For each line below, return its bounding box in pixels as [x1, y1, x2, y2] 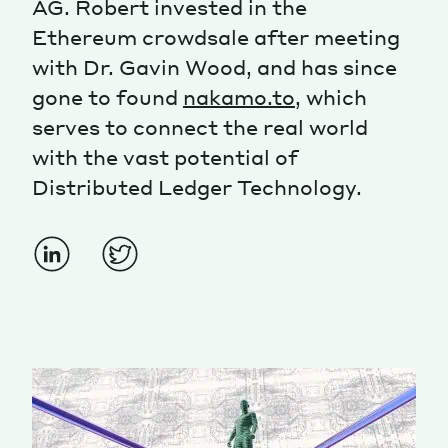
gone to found [32, 84, 183, 111]
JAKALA [319, 193, 382, 211]
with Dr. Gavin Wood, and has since [32, 54, 397, 81]
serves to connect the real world [32, 114, 368, 141]
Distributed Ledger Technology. [32, 174, 362, 201]
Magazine [32, 30, 177, 89]
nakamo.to [183, 84, 295, 111]
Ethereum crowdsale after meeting [32, 24, 400, 51]
